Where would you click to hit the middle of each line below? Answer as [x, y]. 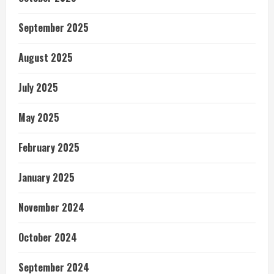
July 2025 [38, 87]
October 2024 [48, 237]
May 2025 [39, 117]
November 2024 [51, 207]
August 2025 [46, 57]
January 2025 [46, 177]
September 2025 [54, 28]
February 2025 [49, 147]
